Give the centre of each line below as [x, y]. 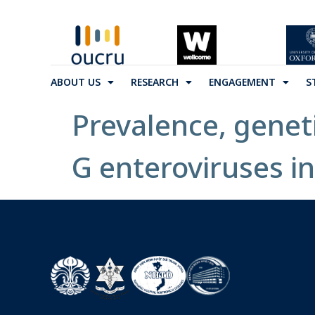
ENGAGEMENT [242, 82]
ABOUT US [76, 82]
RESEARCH [155, 82]
